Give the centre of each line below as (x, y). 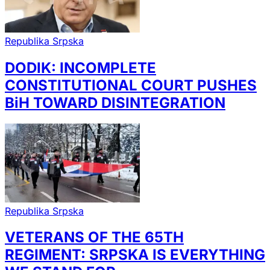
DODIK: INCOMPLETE (80, 68)
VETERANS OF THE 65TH (94, 237)
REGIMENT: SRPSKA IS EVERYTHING (135, 255)
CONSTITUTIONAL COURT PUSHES (131, 86)
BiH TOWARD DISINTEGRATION (115, 103)
